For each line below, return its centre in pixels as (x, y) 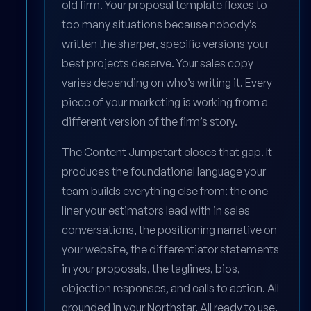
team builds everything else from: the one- (167, 191)
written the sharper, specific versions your (165, 44)
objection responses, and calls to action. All (170, 288)
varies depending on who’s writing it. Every (167, 83)
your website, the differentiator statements (170, 250)
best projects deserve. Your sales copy (158, 64)
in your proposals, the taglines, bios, (151, 269)
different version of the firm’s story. (150, 122)
